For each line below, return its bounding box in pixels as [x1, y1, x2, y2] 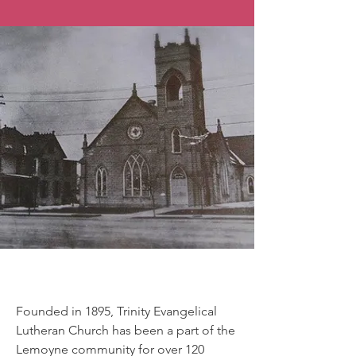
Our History [66, 260, 188, 289]
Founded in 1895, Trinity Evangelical [16, 304, 217, 319]
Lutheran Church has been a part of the [16, 323, 235, 338]
